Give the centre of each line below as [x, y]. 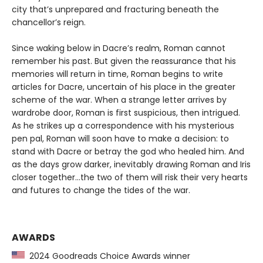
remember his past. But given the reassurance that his [124, 61]
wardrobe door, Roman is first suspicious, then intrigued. [126, 113]
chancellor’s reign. [49, 23]
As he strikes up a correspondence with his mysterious [123, 126]
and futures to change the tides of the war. [101, 190]
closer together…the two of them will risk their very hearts [130, 178]
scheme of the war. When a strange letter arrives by [119, 100]
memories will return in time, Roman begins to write [117, 74]
